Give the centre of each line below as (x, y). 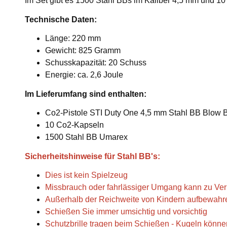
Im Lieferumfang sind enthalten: (86, 94)
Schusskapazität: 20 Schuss (96, 63)
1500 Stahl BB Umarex (86, 137)
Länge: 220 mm (73, 38)
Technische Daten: (61, 20)
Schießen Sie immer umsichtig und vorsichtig (126, 212)
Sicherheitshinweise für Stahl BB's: (92, 156)
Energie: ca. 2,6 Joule (84, 75)
